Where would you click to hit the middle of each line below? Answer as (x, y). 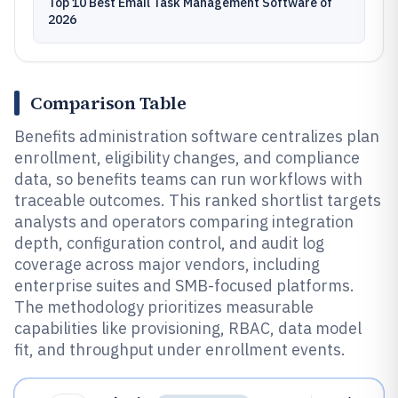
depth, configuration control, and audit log (169, 243)
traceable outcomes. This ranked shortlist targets (198, 200)
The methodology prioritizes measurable (164, 307)
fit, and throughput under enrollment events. (180, 350)
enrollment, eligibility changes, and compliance (187, 158)
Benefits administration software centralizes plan (197, 136)
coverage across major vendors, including (167, 264)
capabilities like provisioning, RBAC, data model (188, 328)
